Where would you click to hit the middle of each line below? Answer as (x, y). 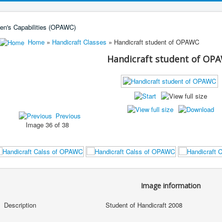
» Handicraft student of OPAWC (153, 42)
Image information (170, 186)
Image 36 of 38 (49, 124)
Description (20, 205)
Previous (68, 115)
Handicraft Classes (79, 42)
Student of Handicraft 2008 (144, 205)
